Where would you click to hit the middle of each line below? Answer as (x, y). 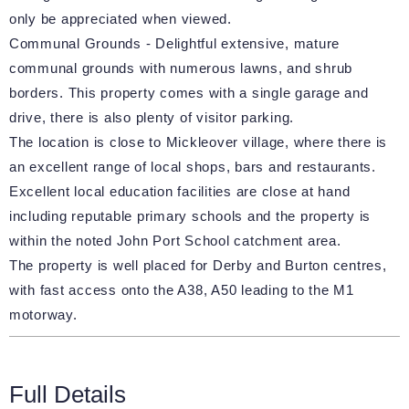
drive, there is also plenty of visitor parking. (152, 118)
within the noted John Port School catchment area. (175, 241)
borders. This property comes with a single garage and (189, 93)
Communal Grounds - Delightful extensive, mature (174, 44)
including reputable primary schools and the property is (190, 216)
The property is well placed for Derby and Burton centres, (198, 266)
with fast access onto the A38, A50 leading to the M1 (181, 290)
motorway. (43, 315)
